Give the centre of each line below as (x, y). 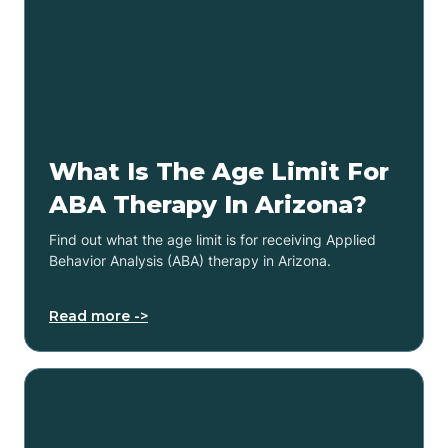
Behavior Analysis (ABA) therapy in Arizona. (190, 260)
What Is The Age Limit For (219, 171)
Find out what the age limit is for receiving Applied (212, 239)
